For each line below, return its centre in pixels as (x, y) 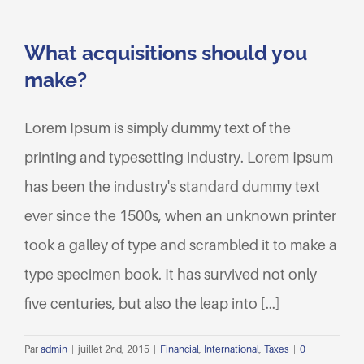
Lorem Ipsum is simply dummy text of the (158, 128)
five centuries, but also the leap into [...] (152, 304)
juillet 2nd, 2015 (114, 349)
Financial (180, 349)
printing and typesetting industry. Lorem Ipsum (179, 158)
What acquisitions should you (166, 53)
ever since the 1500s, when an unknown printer (180, 216)
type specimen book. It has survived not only (171, 275)
